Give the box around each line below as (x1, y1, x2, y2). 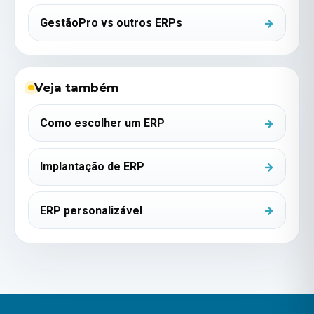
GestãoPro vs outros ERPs (40, 16, 183, 30)
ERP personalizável (40, 203, 143, 217)
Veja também (34, 80, 118, 95)
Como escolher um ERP (40, 116, 165, 130)
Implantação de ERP (40, 160, 145, 174)
